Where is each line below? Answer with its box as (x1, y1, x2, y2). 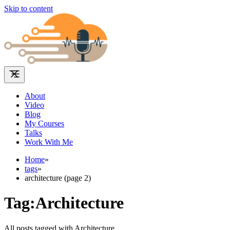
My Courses (25, 119, 64, 128)
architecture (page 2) (25, 174, 91, 182)
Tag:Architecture (4, 194, 124, 213)
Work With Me (25, 138, 73, 146)
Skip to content (4, 4, 53, 13)
